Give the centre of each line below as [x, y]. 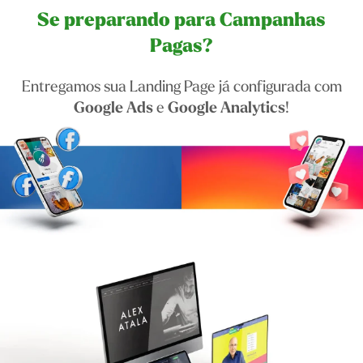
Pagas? [181, 47]
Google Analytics [226, 108]
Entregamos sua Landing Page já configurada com [181, 86]
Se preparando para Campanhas [181, 21]
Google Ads [113, 108]
